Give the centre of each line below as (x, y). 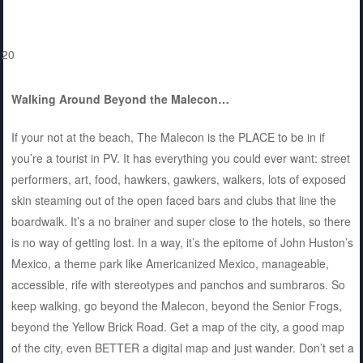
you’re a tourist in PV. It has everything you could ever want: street (180, 158)
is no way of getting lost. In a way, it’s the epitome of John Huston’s (182, 243)
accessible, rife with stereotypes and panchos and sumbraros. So (178, 285)
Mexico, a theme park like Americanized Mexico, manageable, (170, 264)
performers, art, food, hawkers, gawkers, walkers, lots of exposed (178, 179)
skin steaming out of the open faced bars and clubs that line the (173, 201)
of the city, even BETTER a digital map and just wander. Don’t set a (182, 348)
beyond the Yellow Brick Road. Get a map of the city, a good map (177, 327)
